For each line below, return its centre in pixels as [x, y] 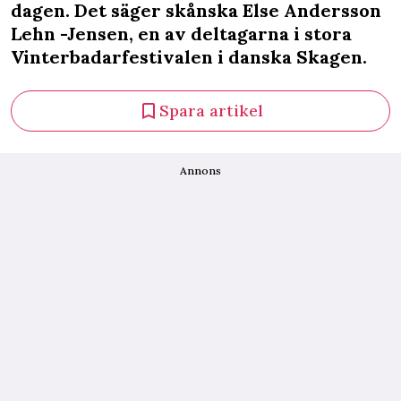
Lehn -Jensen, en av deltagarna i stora [181, 34]
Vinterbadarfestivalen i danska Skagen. [189, 57]
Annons [200, 171]
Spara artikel [211, 111]
